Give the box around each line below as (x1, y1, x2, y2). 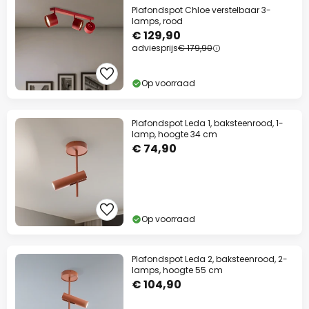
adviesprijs (132, 42, 178, 54)
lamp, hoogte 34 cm (132, 128, 217, 140)
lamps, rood (132, 15, 183, 27)
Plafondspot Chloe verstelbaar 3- (132, 4, 271, 16)
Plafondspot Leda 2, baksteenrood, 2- (132, 253, 288, 265)
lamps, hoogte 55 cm (132, 264, 223, 276)
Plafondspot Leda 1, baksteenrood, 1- (132, 117, 283, 129)
